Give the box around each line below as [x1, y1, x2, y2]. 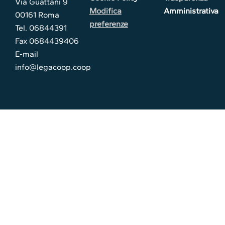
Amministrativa [163, 6, 218, 16]
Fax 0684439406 [15, 36, 79, 46]
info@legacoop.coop [15, 62, 91, 72]
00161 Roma [15, 10, 60, 20]
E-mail [15, 49, 39, 59]
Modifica [89, 6, 122, 16]
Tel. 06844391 [15, 23, 67, 33]
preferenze [89, 19, 128, 29]
